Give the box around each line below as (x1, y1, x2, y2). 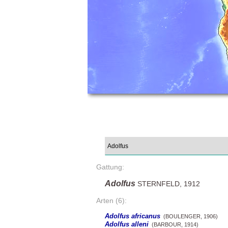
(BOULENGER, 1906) (160, 213, 218, 220)
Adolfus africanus (105, 212, 160, 220)
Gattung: (96, 163, 124, 172)
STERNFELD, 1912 (135, 180, 200, 188)
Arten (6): (96, 196, 127, 205)
